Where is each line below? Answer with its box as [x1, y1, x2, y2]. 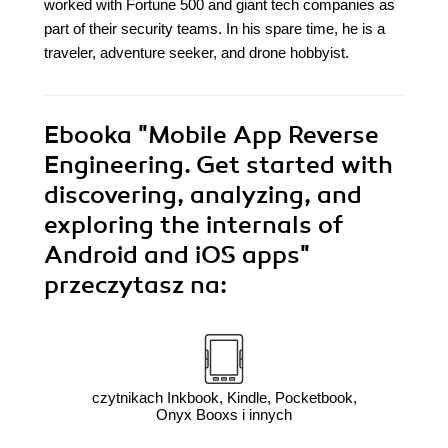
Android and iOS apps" [44, 240, 310, 271]
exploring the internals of [44, 210, 343, 241]
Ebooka [44, 120, 132, 151]
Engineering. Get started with [44, 150, 393, 181]
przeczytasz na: [44, 270, 227, 301]
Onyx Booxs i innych [156, 406, 292, 424]
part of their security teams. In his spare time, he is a [44, 20, 385, 38]
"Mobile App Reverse [132, 120, 379, 151]
